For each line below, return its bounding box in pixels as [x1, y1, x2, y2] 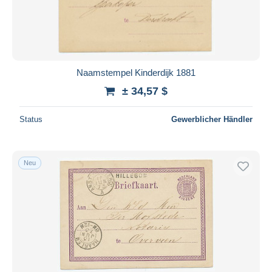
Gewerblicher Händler [171, 114, 253, 124]
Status [19, 114, 42, 124]
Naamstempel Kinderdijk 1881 [76, 67, 195, 78]
